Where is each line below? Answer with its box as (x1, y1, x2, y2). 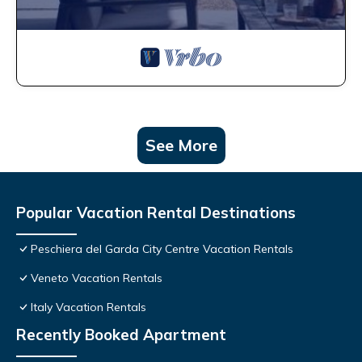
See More (145, 135, 217, 156)
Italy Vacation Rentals (31, 300, 146, 315)
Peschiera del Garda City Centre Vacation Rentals (31, 242, 293, 257)
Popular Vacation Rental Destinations (16, 203, 296, 223)
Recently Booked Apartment (16, 325, 226, 345)
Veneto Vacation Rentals (31, 271, 162, 286)
